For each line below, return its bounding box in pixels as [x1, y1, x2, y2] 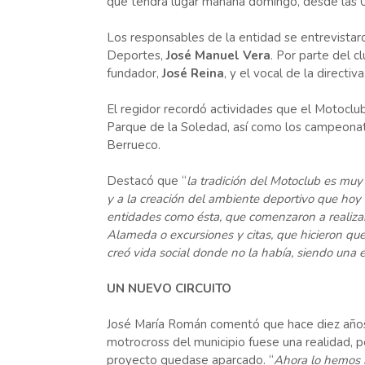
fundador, [106, 65, 162, 81]
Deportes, [106, 47, 166, 64]
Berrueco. [106, 137, 161, 153]
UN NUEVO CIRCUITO [106, 280, 231, 297]
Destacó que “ [106, 173, 187, 189]
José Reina [161, 65, 224, 81]
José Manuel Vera [165, 47, 270, 64]
